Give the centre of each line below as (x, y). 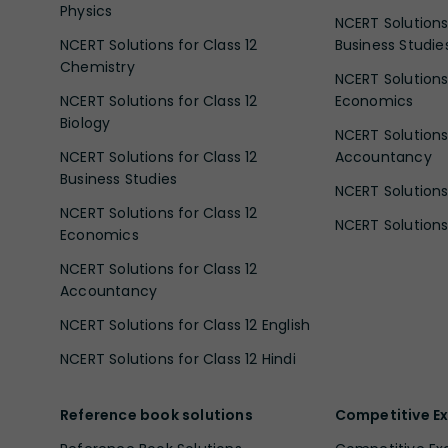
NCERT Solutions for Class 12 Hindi (178, 358)
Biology (85, 122)
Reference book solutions (156, 414)
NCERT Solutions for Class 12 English (185, 324)
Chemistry (97, 66)
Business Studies (119, 178)
